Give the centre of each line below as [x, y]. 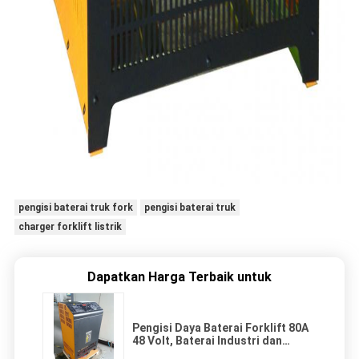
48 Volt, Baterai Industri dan [207, 341]
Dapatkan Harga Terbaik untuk [179, 277]
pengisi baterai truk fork [75, 208]
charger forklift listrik [70, 227]
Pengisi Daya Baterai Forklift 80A [220, 328]
